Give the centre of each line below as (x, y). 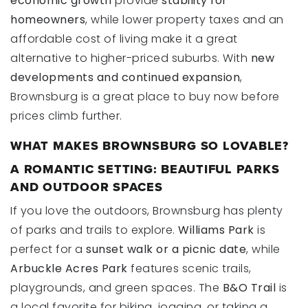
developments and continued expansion (125, 77)
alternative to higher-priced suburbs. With (131, 58)
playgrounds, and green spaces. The (117, 288)
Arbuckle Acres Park (69, 268)
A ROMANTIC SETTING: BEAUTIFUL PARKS (145, 169)
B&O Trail (249, 288)
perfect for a (48, 249)
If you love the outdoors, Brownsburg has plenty (147, 211)
